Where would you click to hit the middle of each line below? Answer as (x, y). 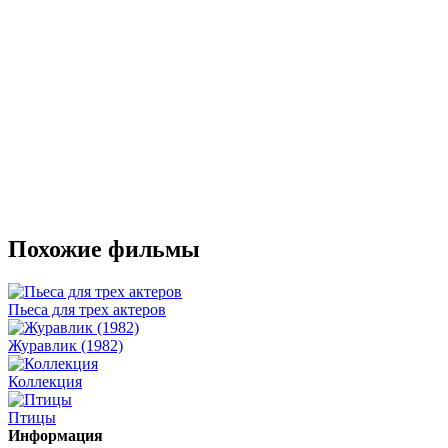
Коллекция (45, 381)
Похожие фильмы (104, 248)
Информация (55, 435)
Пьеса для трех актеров (87, 309)
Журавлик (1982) (65, 345)
